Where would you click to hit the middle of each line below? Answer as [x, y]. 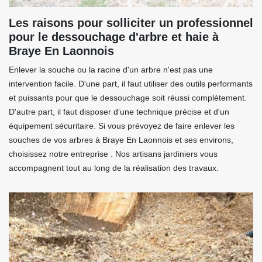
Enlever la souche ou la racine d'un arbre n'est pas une [111, 70]
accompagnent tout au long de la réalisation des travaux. [114, 168]
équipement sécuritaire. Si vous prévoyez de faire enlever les [122, 126]
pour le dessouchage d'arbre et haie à [114, 37]
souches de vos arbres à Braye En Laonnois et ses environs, [121, 140]
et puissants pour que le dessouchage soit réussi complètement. [128, 98]
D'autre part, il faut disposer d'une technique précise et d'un [119, 112]
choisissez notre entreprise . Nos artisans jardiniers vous [113, 154]
